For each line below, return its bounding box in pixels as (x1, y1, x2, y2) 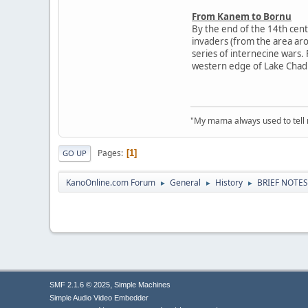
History (215, 177, 243, 189)
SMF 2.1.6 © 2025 (49, 280, 110, 289)
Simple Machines (114, 280, 170, 289)
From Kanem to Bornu (192, 10, 291, 23)
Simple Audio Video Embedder (49, 294, 148, 302)
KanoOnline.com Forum (66, 177, 155, 189)
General (170, 177, 201, 189)
